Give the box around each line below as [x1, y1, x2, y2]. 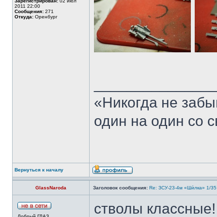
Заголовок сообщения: [93, 185, 148, 190]
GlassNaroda [35, 185, 66, 190]
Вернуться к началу [15, 167, 63, 172]
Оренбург [33, 14, 58, 19]
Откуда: [15, 14, 33, 19]
